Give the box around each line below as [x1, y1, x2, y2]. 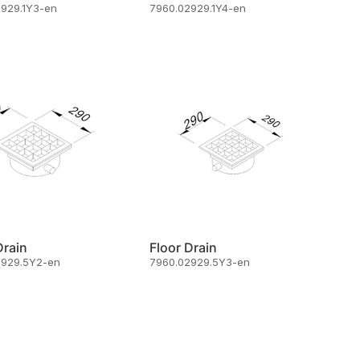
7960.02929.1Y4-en [149, 2, 247, 15]
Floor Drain [149, 239, 218, 256]
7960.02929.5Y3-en [149, 256, 251, 269]
